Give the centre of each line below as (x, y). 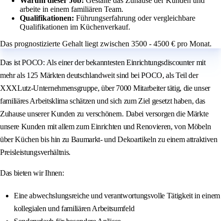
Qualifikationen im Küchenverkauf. (75, 27)
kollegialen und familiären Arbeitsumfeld (74, 209)
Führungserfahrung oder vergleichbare (136, 18)
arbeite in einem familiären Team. (72, 9)
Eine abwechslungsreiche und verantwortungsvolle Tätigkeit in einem (117, 196)
